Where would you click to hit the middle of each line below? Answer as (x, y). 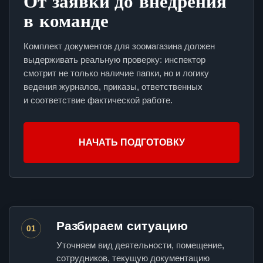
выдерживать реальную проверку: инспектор (114, 60)
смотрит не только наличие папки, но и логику (116, 73)
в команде (66, 20)
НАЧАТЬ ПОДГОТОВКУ (131, 143)
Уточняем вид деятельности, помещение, (140, 245)
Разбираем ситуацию (122, 226)
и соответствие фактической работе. (98, 100)
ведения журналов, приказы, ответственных (113, 87)
